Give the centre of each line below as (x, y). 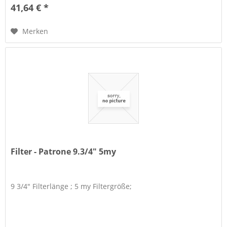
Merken (35, 31)
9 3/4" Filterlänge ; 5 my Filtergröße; (71, 186)
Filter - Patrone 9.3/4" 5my (64, 152)
